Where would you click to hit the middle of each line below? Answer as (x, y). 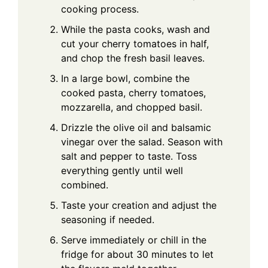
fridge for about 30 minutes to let (137, 255)
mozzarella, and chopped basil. (132, 107)
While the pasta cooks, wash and (135, 30)
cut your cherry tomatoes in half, (135, 44)
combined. (85, 185)
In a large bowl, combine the (125, 79)
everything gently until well (122, 171)
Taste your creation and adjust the (139, 205)
